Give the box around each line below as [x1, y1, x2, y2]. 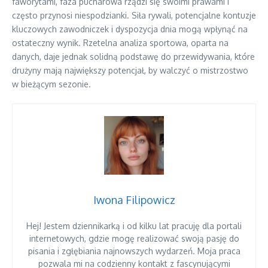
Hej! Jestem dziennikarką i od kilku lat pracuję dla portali [26, 221, 242, 232]
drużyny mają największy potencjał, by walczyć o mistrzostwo [12, 65, 248, 75]
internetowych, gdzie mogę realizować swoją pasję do [29, 233, 239, 244]
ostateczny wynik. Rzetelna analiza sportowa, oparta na [12, 38, 229, 48]
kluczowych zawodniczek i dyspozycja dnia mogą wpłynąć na [12, 24, 248, 34]
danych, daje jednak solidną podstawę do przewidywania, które [12, 51, 255, 62]
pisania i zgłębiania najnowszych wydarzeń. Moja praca [28, 246, 240, 257]
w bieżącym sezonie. [12, 79, 91, 89]
